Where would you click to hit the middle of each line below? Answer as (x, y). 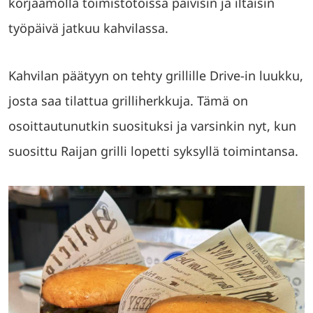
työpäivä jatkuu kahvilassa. (88, 28)
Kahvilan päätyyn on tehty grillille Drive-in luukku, (156, 75)
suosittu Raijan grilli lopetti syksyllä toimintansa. (155, 151)
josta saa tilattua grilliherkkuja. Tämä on (128, 100)
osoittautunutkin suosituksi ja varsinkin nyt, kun (152, 125)
